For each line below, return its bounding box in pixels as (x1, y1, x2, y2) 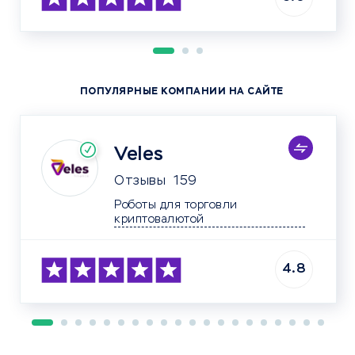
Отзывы (114, 175, 166, 188)
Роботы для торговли (114, 200, 241, 211)
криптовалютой (204, 214, 216, 225)
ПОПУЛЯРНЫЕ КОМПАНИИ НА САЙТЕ (79, 87, 284, 97)
